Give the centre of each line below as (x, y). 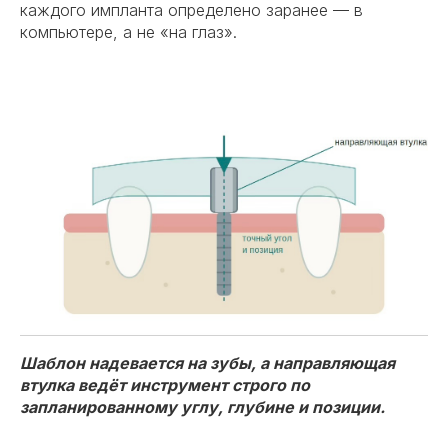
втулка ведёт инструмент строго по (165, 385)
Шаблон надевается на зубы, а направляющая (207, 363)
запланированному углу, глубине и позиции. (202, 407)
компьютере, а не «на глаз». (128, 32)
